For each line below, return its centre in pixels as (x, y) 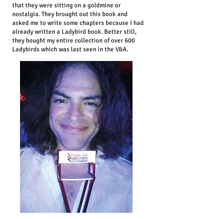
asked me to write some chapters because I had (78, 23)
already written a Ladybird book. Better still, (75, 32)
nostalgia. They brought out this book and (70, 14)
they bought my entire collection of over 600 (74, 41)
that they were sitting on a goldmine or (66, 5)
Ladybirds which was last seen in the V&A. (70, 49)
